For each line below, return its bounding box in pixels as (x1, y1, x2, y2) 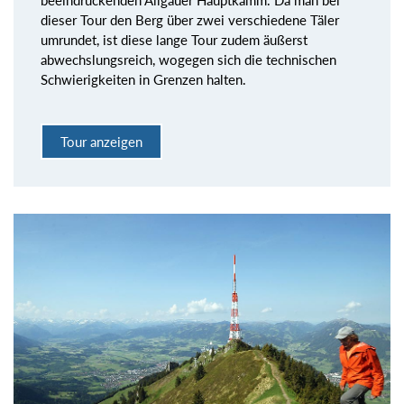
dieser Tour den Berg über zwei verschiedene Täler (41, 12, 339, 29)
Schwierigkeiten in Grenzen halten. (41, 71, 246, 88)
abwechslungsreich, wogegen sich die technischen (41, 51, 336, 69)
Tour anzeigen (60, 133, 142, 150)
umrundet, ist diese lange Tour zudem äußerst (41, 32, 308, 49)
